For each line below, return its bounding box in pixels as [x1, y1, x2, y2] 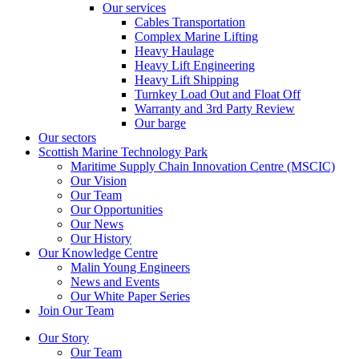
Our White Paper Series [71, 289, 190, 303]
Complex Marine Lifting [135, 30, 258, 43]
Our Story [38, 331, 89, 345]
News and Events [71, 275, 159, 288]
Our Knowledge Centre [38, 246, 158, 260]
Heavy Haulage [135, 44, 214, 58]
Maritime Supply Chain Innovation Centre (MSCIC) [71, 159, 335, 173]
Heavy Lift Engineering [135, 58, 255, 72]
